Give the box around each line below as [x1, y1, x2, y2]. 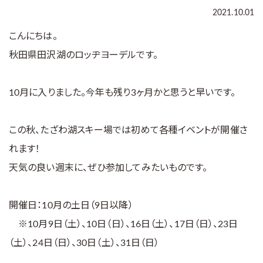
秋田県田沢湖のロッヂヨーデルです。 [9, 50, 158, 60]
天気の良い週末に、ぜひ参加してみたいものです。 [9, 163, 208, 173]
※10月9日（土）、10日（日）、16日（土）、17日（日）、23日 [9, 220, 238, 229]
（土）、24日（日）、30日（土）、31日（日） [9, 238, 160, 248]
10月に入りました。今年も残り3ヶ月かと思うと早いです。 [9, 88, 235, 97]
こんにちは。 [9, 32, 58, 41]
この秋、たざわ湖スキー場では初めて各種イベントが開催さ [9, 126, 248, 135]
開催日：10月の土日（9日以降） [9, 201, 133, 210]
